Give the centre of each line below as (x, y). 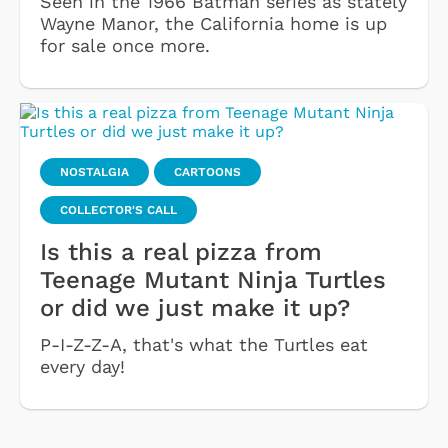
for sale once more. (125, 45)
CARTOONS (207, 171)
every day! (82, 366)
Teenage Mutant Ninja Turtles (213, 279)
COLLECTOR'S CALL (118, 209)
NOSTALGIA (94, 171)
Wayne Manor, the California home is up (213, 23)
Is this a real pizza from (181, 251)
